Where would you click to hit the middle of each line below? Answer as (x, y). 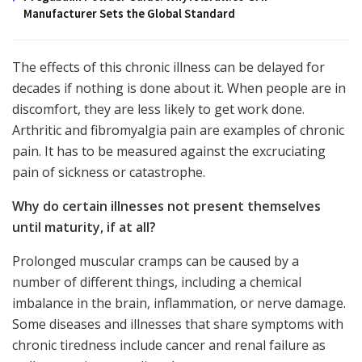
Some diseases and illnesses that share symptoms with (178, 324)
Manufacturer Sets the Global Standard (129, 14)
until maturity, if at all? (84, 227)
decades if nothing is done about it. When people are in (179, 88)
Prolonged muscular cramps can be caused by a (156, 261)
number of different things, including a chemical (157, 282)
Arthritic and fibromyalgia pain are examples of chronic (178, 130)
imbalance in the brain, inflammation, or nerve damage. (179, 303)
